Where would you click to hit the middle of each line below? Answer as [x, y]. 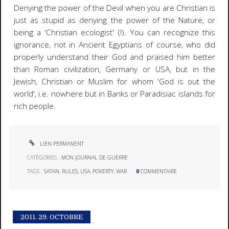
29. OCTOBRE [61, 217]
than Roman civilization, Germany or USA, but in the [114, 70]
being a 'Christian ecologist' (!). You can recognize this [114, 33]
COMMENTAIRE [159, 171]
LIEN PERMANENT [61, 144]
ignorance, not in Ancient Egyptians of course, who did [114, 45]
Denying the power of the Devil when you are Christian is [114, 8]
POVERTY [103, 171]
